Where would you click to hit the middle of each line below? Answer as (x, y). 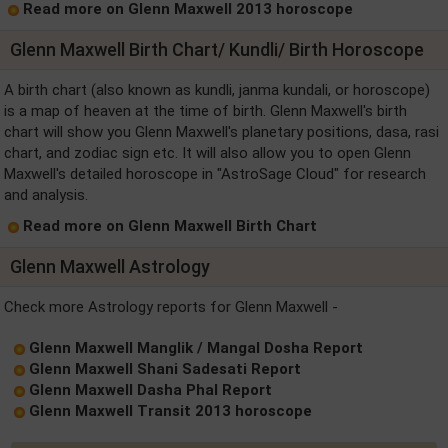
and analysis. (46, 195)
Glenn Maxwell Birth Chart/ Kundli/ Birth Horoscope (217, 49)
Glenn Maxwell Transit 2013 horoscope (170, 411)
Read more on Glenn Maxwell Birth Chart (170, 226)
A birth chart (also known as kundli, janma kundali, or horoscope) (217, 90)
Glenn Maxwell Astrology (110, 266)
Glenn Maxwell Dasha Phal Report (150, 390)
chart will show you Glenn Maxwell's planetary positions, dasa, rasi (221, 132)
